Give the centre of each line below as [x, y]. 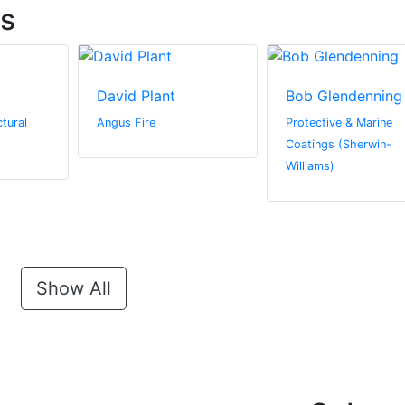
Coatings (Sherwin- [338, 145]
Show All [73, 289]
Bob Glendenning [344, 96]
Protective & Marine [339, 123]
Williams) [310, 166]
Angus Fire [126, 123]
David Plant [136, 96]
